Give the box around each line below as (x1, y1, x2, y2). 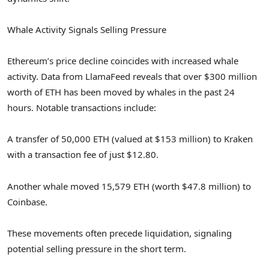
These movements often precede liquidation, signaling (7, 226, 232, 239)
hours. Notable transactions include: (7, 101, 156, 114)
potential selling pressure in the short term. (7, 242, 186, 255)
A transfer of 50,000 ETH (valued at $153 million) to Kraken (7, 133, 253, 145)
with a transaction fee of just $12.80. (7, 148, 159, 161)
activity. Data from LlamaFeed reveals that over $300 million (7, 70, 257, 83)
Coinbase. (7, 195, 47, 208)
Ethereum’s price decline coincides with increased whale (7, 55, 238, 67)
